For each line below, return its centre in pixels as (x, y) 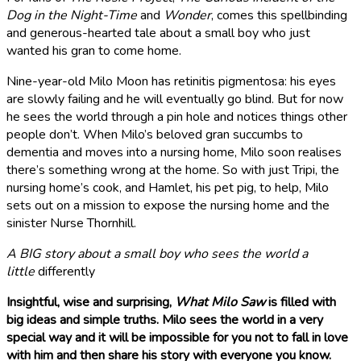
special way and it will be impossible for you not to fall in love (177, 338)
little (22, 272)
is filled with (301, 302)
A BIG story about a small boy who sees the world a (157, 254)
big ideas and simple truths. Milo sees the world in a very (165, 320)
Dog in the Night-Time (72, 15)
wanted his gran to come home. (94, 51)
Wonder (187, 15)
